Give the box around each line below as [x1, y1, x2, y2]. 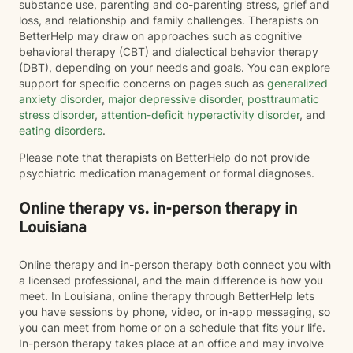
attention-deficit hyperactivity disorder [98, 108, 299, 121]
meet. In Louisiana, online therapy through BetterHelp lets [19, 289, 314, 303]
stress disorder [19, 108, 95, 121]
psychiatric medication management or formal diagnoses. [19, 166, 314, 180]
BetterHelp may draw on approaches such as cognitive [19, 29, 302, 43]
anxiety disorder [19, 92, 102, 106]
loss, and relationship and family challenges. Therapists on [19, 13, 318, 27]
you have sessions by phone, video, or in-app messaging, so [19, 305, 330, 318]
